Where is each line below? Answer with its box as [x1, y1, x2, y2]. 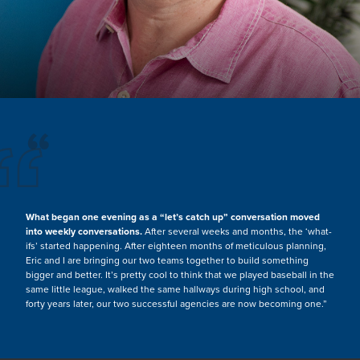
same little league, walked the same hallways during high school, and [26, 281, 325, 296]
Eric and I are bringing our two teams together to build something [26, 252, 309, 267]
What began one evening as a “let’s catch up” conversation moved [26, 209, 320, 223]
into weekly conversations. [26, 223, 142, 238]
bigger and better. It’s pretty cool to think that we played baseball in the [26, 267, 334, 281]
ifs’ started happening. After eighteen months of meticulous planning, [26, 238, 326, 252]
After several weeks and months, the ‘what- [142, 223, 332, 238]
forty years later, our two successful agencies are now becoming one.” [26, 296, 327, 310]
